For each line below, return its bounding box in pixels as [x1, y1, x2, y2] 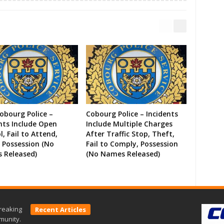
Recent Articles [35, 205, 86, 214]
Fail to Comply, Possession [86, 139, 178, 149]
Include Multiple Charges [86, 119, 172, 129]
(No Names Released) [86, 149, 160, 159]
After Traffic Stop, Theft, [86, 129, 174, 139]
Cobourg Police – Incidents [86, 109, 178, 119]
